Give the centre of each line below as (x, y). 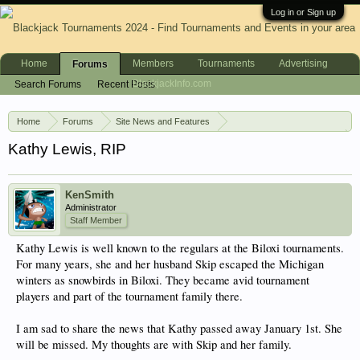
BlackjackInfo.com (172, 84)
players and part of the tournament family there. (129, 296)
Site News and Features (163, 121)
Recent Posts (126, 84)
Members (153, 63)
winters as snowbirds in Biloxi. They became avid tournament (163, 280)
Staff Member (96, 220)
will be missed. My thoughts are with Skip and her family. (154, 344)
